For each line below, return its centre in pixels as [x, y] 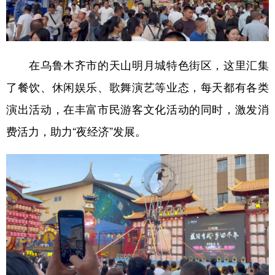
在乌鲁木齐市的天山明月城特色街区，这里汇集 [137, 64]
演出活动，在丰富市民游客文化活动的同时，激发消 [137, 108]
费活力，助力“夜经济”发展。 [76, 130]
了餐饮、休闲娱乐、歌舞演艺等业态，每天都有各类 [137, 86]
